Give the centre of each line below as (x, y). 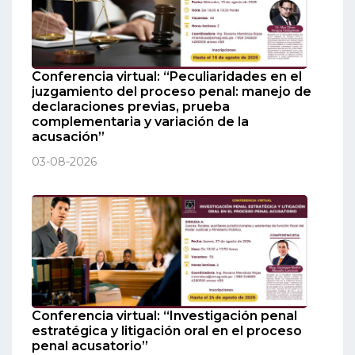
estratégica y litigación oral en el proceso (167, 330)
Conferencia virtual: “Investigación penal (164, 315)
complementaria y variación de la (140, 122)
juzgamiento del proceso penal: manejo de (172, 92)
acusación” (68, 137)
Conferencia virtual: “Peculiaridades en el (167, 77)
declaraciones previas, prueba (131, 107)
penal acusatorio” (90, 345)
